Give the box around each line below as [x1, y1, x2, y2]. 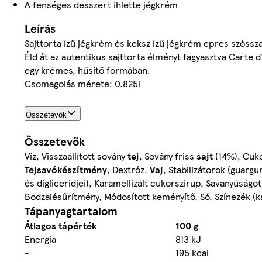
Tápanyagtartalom [25, 202, 118, 219]
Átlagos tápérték [25, 218, 96, 232]
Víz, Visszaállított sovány [25, 149, 127, 163]
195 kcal [175, 245, 209, 259]
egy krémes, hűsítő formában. [25, 63, 150, 77]
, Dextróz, [107, 162, 150, 176]
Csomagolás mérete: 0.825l [25, 76, 140, 90]
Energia [25, 232, 56, 246]
